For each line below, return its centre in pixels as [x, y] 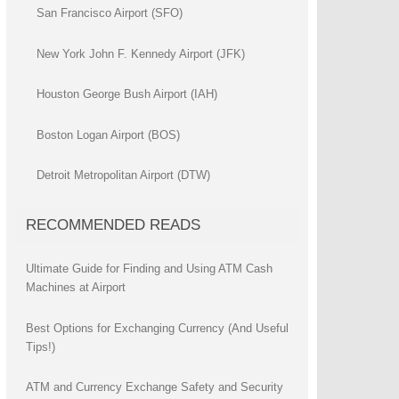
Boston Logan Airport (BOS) [108, 134]
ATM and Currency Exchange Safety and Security [154, 387]
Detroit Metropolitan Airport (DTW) [123, 175]
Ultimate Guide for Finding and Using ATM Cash [149, 269]
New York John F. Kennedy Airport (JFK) [140, 53]
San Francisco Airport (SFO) [109, 13]
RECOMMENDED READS [113, 225]
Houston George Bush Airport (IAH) [126, 94]
